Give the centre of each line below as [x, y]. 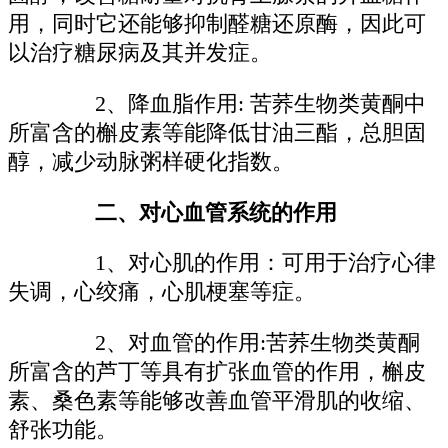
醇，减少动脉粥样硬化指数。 [151, 161]
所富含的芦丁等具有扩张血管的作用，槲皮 [217, 371]
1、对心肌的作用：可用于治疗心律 [244, 263]
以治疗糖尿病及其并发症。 [140, 53]
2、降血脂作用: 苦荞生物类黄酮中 [239, 103]
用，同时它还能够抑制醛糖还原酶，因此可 [217, 24]
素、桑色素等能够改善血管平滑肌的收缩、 [217, 400]
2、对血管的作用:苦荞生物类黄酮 [236, 342]
